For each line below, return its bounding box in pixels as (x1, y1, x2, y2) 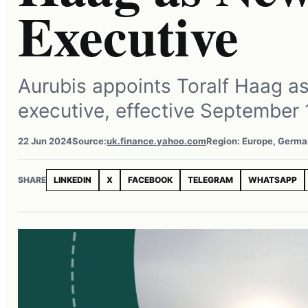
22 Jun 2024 (18, 135, 72, 147)
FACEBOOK (128, 175, 173, 186)
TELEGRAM (188, 175, 233, 186)
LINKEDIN (54, 175, 91, 186)
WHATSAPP (248, 175, 297, 186)
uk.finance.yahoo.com (107, 135, 206, 147)
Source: (72, 135, 107, 147)
